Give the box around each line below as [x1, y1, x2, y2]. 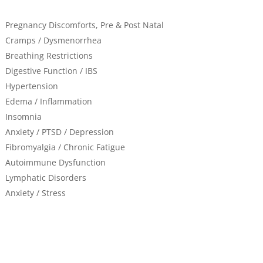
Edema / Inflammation [5, 95, 92, 107]
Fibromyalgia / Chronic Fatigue [5, 141, 125, 153]
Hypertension [5, 80, 58, 92]
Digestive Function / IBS [5, 65, 97, 76]
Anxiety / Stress [5, 187, 66, 198]
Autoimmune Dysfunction [5, 156, 106, 168]
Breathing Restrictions [5, 49, 93, 61]
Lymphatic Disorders [5, 171, 86, 183]
